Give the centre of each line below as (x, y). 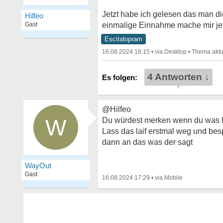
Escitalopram (123, 39)
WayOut (38, 166)
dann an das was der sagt (147, 142)
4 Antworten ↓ (178, 77)
